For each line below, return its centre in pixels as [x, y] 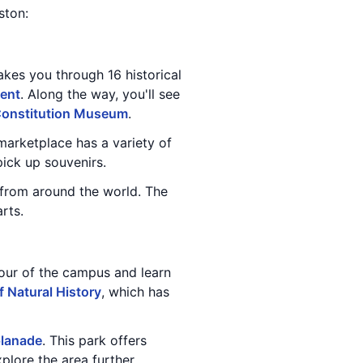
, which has [135, 292]
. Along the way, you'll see [100, 94]
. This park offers [94, 340]
